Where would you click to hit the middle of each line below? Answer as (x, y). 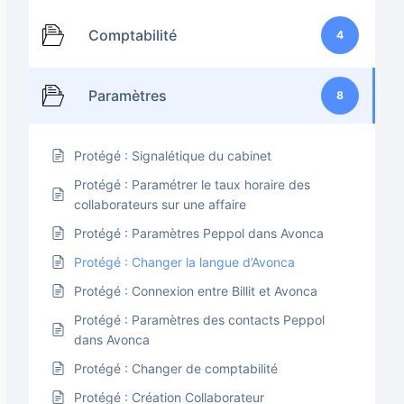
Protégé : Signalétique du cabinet (173, 155)
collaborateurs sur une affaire (160, 204)
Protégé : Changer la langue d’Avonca (184, 262)
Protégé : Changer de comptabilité (176, 368)
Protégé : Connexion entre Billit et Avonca (196, 290)
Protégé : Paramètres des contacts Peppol (199, 319)
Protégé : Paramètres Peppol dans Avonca (199, 233)
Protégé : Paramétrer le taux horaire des (192, 184)
